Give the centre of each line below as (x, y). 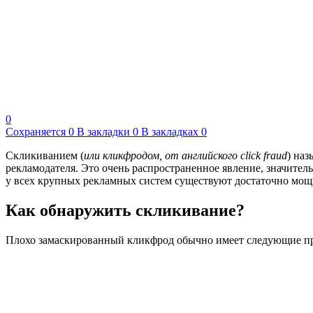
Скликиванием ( (45, 155)
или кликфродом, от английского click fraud (185, 155)
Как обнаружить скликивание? (125, 210)
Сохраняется (36, 131)
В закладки (103, 131)
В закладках (170, 131)
